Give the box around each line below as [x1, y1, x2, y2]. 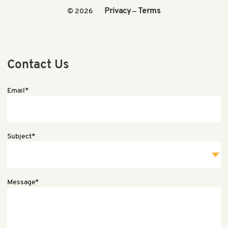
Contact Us [7, 59, 69, 72]
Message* [7, 179, 39, 187]
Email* [7, 87, 28, 95]
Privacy [104, 7, 131, 16]
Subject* [7, 133, 35, 141]
